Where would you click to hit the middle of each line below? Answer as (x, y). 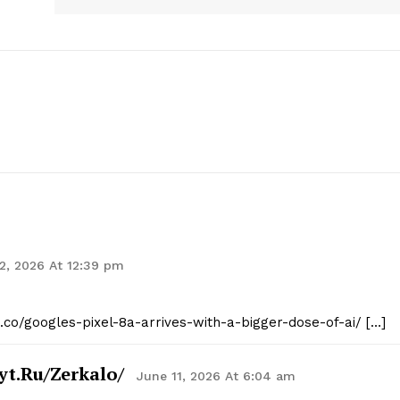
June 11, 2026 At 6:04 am (216, 376)
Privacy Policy (213, 48)
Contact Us (205, 21)
